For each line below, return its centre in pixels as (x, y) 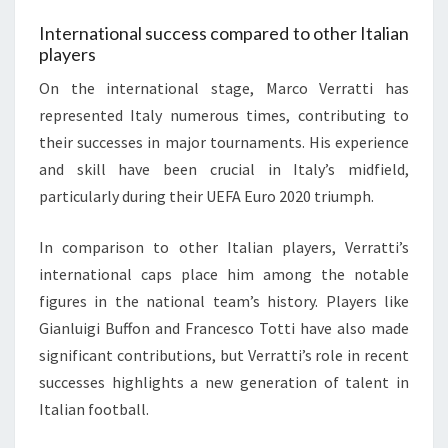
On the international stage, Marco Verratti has (224, 87)
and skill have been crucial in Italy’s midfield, (224, 168)
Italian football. (94, 408)
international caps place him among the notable (224, 273)
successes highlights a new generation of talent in (224, 381)
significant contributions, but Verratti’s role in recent (224, 354)
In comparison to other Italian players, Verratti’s (224, 246)
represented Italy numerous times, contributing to (224, 114)
